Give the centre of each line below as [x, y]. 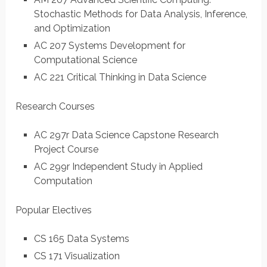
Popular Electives [54, 210]
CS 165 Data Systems [81, 239]
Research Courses [55, 107]
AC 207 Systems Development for [109, 46]
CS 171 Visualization [77, 256]
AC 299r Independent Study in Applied [118, 167]
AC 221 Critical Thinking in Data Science [120, 77]
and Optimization [72, 29]
